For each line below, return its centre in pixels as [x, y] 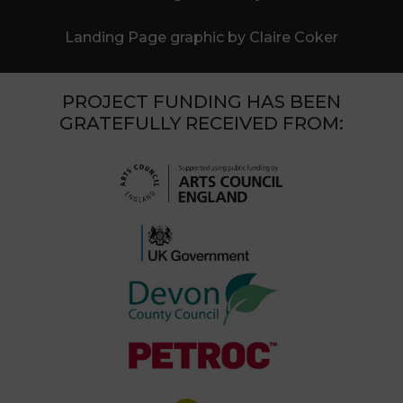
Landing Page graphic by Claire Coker [201, 38]
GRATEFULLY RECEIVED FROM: [201, 124]
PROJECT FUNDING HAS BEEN [201, 102]
